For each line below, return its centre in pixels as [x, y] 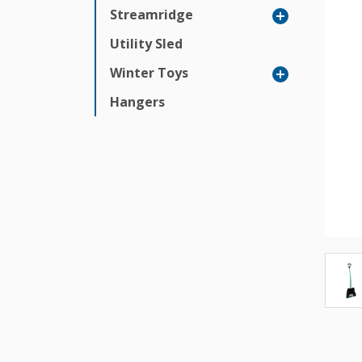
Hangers [137, 102]
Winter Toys [149, 73]
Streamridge [152, 15]
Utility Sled [146, 44]
